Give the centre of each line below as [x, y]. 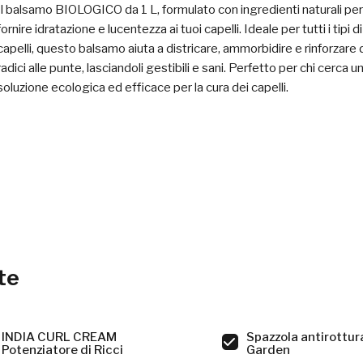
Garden [268, 350]
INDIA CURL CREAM [59, 337]
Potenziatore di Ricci [62, 350]
